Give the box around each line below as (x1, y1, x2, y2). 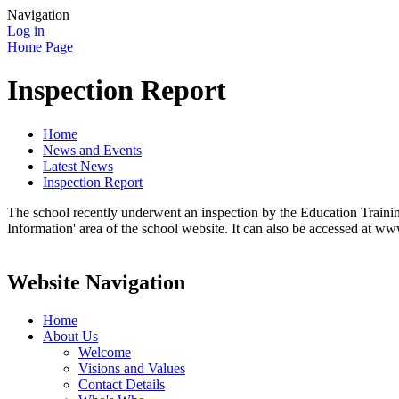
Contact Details (78, 376, 165, 392)
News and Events (43, 142, 142, 158)
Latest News (43, 158, 113, 174)
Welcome (78, 344, 131, 360)
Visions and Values (78, 360, 185, 376)
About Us (43, 328, 98, 344)
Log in (7, 23, 45, 38)
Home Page (7, 39, 73, 54)
